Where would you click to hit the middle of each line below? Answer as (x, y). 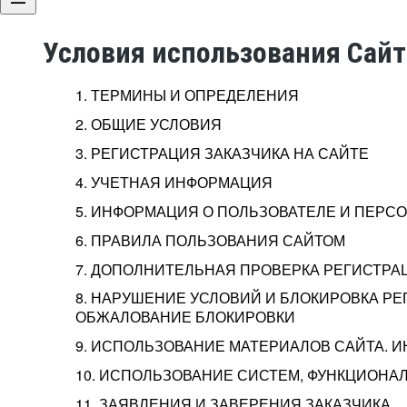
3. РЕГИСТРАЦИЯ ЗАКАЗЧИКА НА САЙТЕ (222, 153)
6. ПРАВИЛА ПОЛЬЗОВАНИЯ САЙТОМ (210, 240)
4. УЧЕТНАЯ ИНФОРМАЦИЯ (174, 182)
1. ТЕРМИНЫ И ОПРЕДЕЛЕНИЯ (187, 94)
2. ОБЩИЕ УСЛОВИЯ (149, 124)
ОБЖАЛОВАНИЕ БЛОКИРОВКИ (185, 317)
